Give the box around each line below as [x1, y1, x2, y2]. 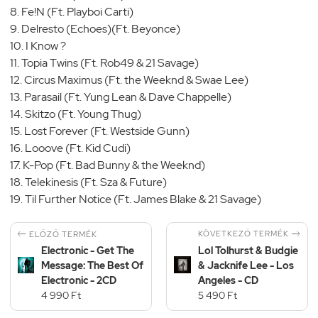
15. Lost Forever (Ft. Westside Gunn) [10, 123, 190, 138]
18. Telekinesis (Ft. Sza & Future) [10, 174, 167, 190]
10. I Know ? [10, 38, 66, 53]
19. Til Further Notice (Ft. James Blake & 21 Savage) [10, 191, 261, 207]
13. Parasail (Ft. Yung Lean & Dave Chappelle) [10, 89, 231, 104]
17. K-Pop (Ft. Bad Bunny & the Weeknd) [10, 157, 205, 172]
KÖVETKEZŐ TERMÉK [198, 229, 289, 238]
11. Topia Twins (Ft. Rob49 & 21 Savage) [10, 55, 199, 70]
